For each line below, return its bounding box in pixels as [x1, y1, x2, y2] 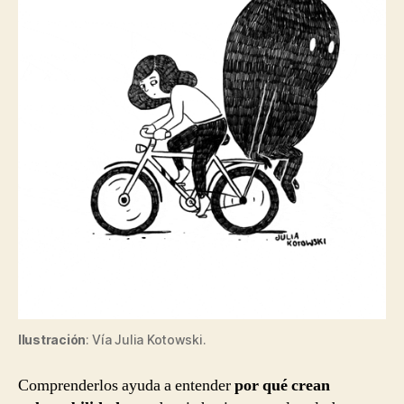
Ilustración [18, 332, 87, 348]
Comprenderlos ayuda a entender [18, 375, 234, 397]
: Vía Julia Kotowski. [86, 332, 207, 348]
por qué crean [234, 375, 330, 397]
